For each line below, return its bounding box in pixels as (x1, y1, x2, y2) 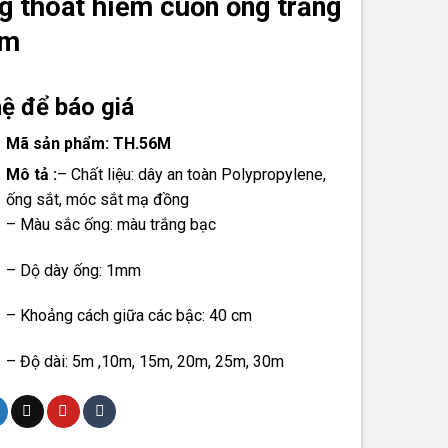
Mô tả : (6, 164, 58, 184)
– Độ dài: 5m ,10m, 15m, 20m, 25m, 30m (6, 352, 285, 372)
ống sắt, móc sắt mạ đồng (6, 189, 190, 209)
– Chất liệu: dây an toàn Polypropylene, (57, 164, 327, 184)
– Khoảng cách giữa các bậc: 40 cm (6, 306, 253, 326)
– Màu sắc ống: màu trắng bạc (6, 214, 217, 234)
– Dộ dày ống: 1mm (6, 260, 142, 280)
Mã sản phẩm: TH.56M (6, 133, 172, 153)
